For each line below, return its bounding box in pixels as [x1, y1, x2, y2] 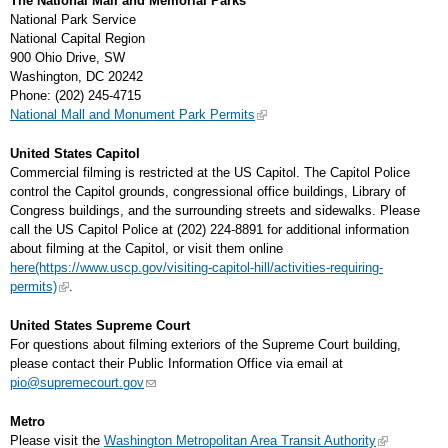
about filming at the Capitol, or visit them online [10, 241, 283, 256]
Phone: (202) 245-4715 [10, 88, 141, 103]
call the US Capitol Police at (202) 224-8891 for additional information [10, 222, 409, 237]
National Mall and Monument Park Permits [10, 107, 255, 122]
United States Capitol [10, 146, 140, 161]
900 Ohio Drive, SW [10, 50, 125, 65]
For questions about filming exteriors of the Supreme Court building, [10, 337, 401, 352]
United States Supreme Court [10, 318, 190, 333]
